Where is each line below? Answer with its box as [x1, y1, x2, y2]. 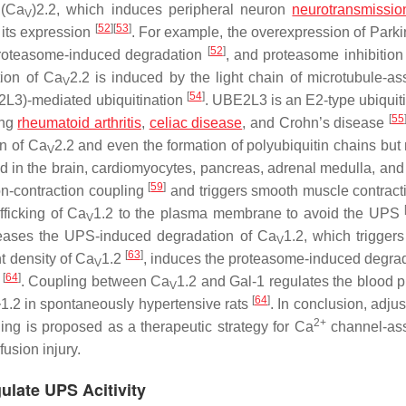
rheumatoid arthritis [17, 115, 141, 130]
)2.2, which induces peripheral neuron [32, 2, 293, 17]
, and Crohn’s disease [242, 115, 389, 130]
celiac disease [149, 115, 243, 130]
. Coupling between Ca [20, 274, 170, 289]
